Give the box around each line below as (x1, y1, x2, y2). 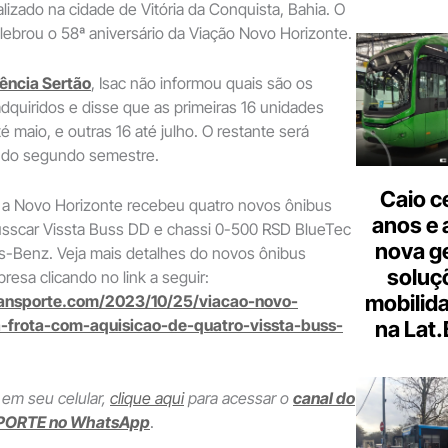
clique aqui (110, 388, 184, 409)
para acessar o (184, 388, 293, 409)
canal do (293, 388, 355, 409)
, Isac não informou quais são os (91, 73, 313, 94)
